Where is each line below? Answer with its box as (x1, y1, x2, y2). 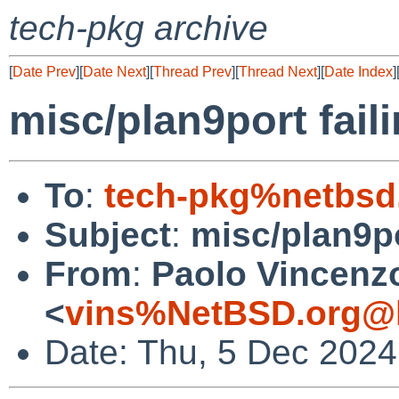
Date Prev (12, 64, 76, 79)
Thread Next (239, 64, 317, 79)
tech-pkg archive (9, 9, 268, 47)
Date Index (324, 64, 393, 79)
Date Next (83, 64, 146, 79)
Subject (45, 215, 171, 254)
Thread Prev (153, 64, 232, 79)
